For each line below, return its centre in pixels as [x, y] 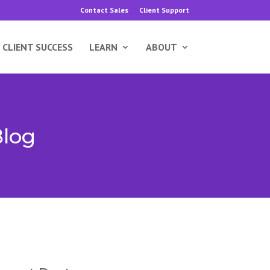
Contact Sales [104, 10]
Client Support [164, 10]
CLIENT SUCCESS [37, 47]
